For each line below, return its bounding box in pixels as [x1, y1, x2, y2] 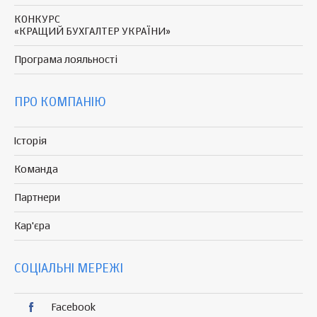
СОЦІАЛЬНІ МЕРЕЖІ [14, 262, 123, 275]
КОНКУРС [14, 13, 60, 25]
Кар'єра [14, 220, 50, 231]
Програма [14, 54, 64, 65]
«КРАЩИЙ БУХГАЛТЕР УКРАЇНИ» [14, 25, 171, 37]
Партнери [14, 192, 60, 203]
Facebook [51, 301, 96, 313]
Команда [14, 163, 58, 175]
